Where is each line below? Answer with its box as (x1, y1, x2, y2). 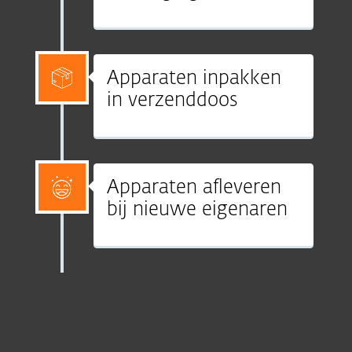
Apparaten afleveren (107, 178, 282, 197)
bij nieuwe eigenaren (107, 200, 288, 219)
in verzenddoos (107, 91, 238, 110)
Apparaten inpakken (107, 69, 282, 88)
